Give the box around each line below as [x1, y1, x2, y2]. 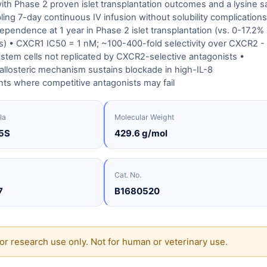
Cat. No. [114, 170, 141, 179]
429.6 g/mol [114, 128, 167, 139]
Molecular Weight [114, 113, 174, 122]
